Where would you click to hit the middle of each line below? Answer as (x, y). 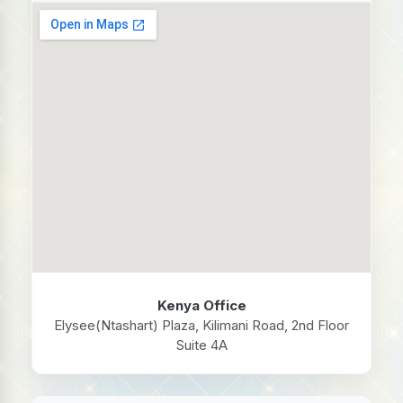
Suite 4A (201, 345)
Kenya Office (201, 305)
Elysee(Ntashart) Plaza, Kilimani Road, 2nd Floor (201, 325)
